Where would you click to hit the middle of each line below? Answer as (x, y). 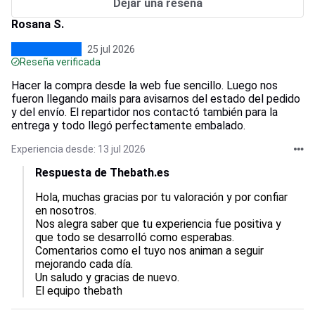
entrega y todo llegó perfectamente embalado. (128, 126)
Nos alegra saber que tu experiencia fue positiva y (160, 224)
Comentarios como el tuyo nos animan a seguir (151, 251)
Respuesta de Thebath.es (102, 173)
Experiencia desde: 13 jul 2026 (78, 149)
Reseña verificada (60, 62)
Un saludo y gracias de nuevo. (107, 277)
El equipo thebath (79, 291)
